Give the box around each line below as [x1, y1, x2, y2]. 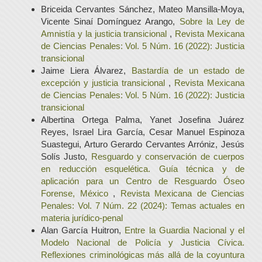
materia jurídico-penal [41, 212, 123, 223]
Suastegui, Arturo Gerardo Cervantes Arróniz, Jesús [41, 139, 244, 149]
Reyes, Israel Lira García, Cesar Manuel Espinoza [41, 126, 244, 137]
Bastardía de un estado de [131, 65, 245, 75]
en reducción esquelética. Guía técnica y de [41, 163, 244, 174]
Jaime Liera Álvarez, [41, 65, 132, 75]
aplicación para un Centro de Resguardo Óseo [41, 175, 244, 186]
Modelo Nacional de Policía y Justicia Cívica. [41, 237, 244, 247]
